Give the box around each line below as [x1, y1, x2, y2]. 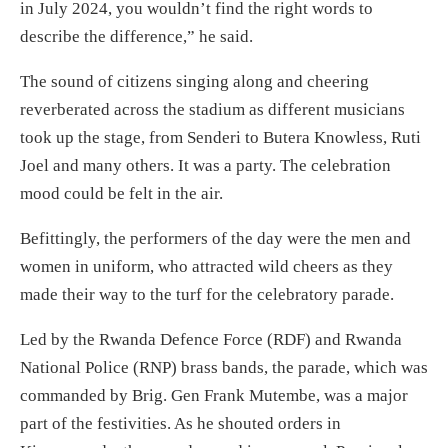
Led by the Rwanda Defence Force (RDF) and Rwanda [20, 330, 402, 349]
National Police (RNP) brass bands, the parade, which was [20, 358, 428, 377]
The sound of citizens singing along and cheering [20, 72, 369, 91]
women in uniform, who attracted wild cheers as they [20, 257, 393, 276]
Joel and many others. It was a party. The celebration [20, 156, 391, 175]
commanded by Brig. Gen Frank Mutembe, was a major [20, 386, 408, 405]
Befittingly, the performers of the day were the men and [20, 229, 411, 248]
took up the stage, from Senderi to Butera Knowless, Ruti [20, 128, 421, 147]
